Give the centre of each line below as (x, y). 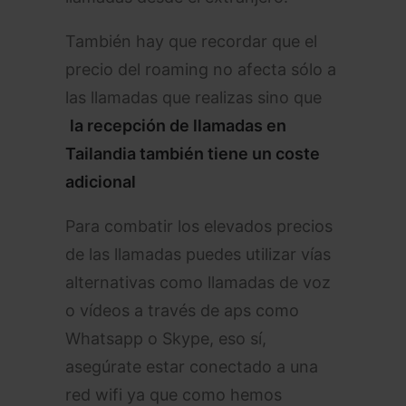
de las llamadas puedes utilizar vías (198, 254)
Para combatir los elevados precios (199, 226)
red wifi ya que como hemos (174, 395)
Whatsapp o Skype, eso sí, (166, 338)
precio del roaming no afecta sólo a (201, 69)
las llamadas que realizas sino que (193, 97)
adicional (101, 182)
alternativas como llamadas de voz (198, 282)
